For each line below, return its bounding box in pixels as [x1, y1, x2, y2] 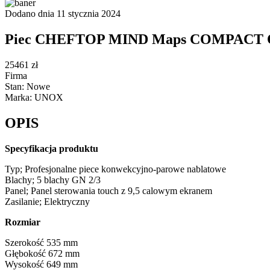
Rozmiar [5, 216, 40, 227]
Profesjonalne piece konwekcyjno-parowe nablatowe [25, 163, 226, 174]
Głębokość [5, 248, 48, 259]
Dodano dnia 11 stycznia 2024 [5, 8, 121, 19]
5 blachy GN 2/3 [37, 174, 101, 185]
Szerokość [5, 237, 46, 248]
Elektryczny [44, 196, 90, 207]
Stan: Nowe [5, 81, 50, 92]
